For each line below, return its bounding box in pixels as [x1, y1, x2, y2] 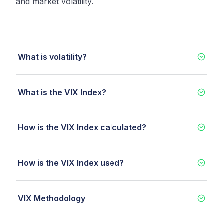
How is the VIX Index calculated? [18, 122, 146, 132]
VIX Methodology [18, 193, 85, 203]
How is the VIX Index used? [18, 158, 124, 168]
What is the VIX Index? [18, 87, 106, 97]
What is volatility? [18, 52, 87, 62]
